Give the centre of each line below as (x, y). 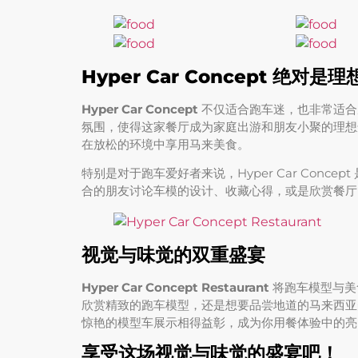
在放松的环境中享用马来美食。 (165, 144)
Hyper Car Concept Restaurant (175, 287)
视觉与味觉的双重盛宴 (173, 255)
